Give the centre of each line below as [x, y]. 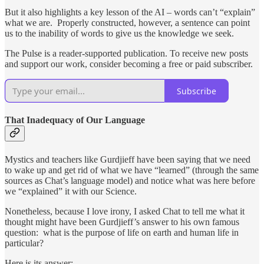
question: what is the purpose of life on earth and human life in [122, 232]
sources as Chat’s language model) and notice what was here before [130, 180]
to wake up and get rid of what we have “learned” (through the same [132, 170]
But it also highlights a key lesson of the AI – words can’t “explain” [130, 12]
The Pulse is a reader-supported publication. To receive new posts [126, 54]
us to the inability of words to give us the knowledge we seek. [119, 34]
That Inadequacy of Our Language [75, 120]
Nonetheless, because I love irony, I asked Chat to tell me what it [125, 211]
